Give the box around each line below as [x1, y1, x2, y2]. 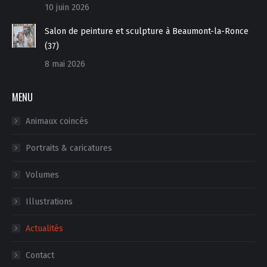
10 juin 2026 [45, 2, 89, 13]
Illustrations [26, 196, 73, 207]
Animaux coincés [26, 116, 88, 126]
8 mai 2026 [45, 58, 85, 69]
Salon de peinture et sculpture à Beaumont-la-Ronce [45, 26, 249, 36]
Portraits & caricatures [26, 142, 112, 153]
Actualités [26, 223, 63, 234]
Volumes [26, 169, 59, 180]
